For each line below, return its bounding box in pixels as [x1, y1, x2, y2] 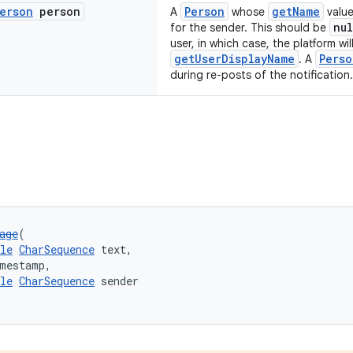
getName [272, 4, 320, 19]
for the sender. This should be [170, 20, 329, 35]
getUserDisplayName [174, 51, 295, 66]
